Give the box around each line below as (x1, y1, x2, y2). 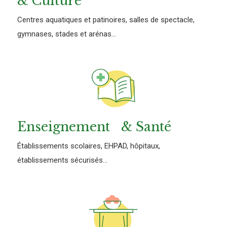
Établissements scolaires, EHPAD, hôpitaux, (17, 141, 160, 151)
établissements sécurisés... (17, 156, 107, 165)
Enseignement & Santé (17, 119, 171, 135)
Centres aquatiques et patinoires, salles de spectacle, (17, 15, 195, 25)
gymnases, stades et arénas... (17, 29, 116, 39)
